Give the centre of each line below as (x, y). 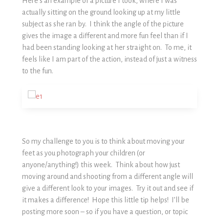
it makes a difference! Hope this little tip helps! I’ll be (105, 200)
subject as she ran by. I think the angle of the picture (103, 24)
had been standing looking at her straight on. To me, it (107, 47)
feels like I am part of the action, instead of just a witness (109, 59)
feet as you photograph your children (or (83, 153)
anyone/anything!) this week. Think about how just (101, 164)
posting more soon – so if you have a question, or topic (105, 211)
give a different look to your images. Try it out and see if (108, 188)
